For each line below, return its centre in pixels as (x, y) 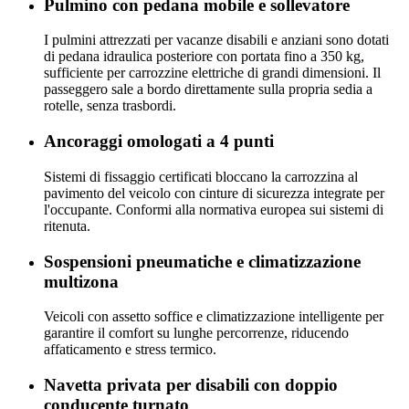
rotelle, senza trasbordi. (110, 106)
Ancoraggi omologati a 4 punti (159, 142)
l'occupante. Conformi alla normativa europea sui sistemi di (214, 209)
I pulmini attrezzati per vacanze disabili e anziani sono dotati (216, 40)
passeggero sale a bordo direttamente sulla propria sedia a (208, 89)
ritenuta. (67, 225)
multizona (81, 281)
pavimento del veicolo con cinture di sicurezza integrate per (214, 193)
